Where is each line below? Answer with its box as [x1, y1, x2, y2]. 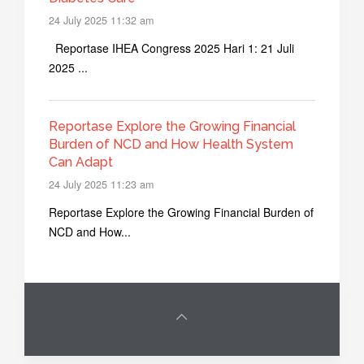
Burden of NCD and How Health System [49, 136, 293, 152]
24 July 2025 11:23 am [49, 176, 154, 192]
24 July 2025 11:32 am [49, 13, 154, 28]
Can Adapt [49, 154, 113, 170]
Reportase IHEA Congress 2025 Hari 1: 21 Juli [49, 39, 294, 56]
